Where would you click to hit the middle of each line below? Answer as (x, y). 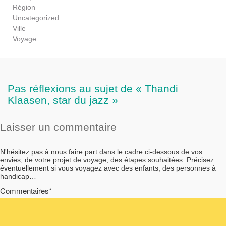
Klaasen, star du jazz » (63, 100)
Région (24, 7)
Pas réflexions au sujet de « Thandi (93, 88)
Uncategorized (36, 17)
